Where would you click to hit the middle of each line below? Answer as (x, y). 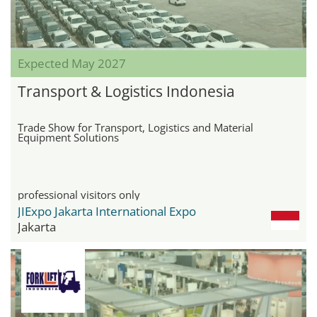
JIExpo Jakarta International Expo (107, 211)
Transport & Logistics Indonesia (126, 91)
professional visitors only (79, 194)
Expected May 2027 (72, 63)
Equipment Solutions (68, 137)
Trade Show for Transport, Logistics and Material (136, 127)
